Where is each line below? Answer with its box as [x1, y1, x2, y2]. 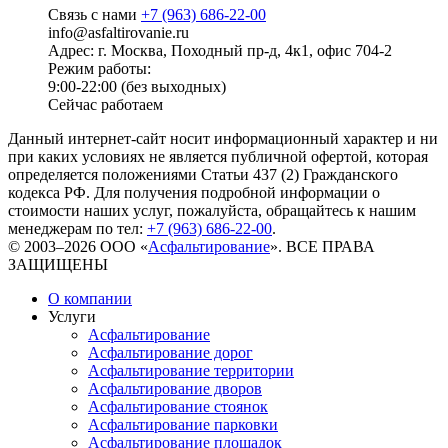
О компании [48, 289, 132, 307]
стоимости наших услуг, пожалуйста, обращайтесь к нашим [8, 201, 416, 219]
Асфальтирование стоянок [88, 397, 268, 415]
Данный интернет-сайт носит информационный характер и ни [8, 129, 438, 147]
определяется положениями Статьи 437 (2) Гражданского [8, 165, 398, 183]
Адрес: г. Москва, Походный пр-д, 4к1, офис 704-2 [48, 41, 392, 59]
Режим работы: [48, 59, 151, 77]
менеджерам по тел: [8, 219, 147, 237]
